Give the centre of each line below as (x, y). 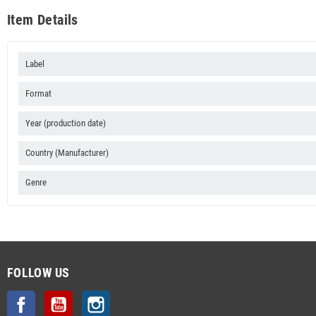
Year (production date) (66, 123)
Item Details (43, 19)
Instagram (127, 297)
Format (38, 93)
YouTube (87, 297)
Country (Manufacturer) (67, 152)
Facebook (52, 297)
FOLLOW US (38, 272)
